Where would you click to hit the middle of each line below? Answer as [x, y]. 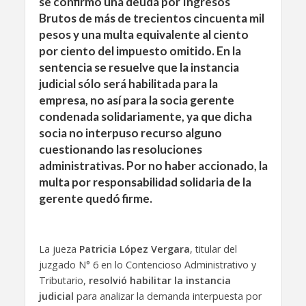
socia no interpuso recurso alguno [130, 133]
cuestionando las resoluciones [120, 149]
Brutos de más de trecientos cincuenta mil [151, 18]
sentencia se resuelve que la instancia [139, 67]
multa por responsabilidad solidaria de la [145, 182]
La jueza [59, 249]
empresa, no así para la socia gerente [136, 100]
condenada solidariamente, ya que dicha [145, 116]
